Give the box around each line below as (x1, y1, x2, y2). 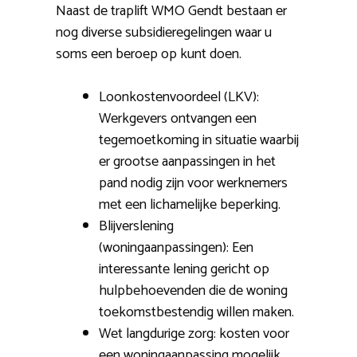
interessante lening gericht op (99, 257, 269, 282)
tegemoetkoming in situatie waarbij (99, 128, 299, 153)
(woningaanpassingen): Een (99, 236, 253, 261)
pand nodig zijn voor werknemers (99, 171, 288, 196)
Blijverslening (99, 214, 174, 239)
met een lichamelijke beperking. (99, 193, 280, 218)
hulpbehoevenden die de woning (99, 279, 288, 304)
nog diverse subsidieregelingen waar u (56, 21, 272, 45)
